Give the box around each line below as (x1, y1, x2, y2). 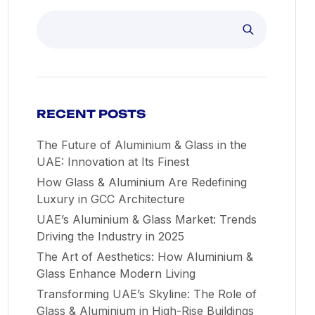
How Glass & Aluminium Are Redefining (37, 175, 247, 189)
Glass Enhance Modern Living (37, 266, 195, 281)
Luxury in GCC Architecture (37, 192, 185, 206)
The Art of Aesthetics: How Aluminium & (37, 250, 253, 264)
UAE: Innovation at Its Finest (37, 155, 189, 169)
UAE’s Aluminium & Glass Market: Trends (37, 212, 257, 226)
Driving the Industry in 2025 (37, 229, 184, 243)
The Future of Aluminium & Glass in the (37, 138, 247, 152)
